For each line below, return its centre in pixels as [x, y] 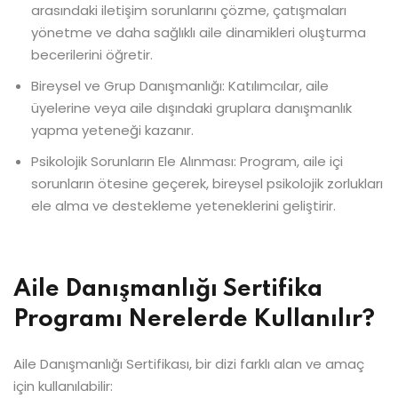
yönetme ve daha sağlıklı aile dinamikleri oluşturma [199, 32]
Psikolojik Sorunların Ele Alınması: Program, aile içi [187, 161]
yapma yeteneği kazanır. [112, 130]
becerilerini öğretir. [92, 55]
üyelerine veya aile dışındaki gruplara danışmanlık [191, 108]
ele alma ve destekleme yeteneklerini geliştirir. [183, 206]
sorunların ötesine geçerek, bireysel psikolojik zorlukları [207, 183]
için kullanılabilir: [63, 386]
